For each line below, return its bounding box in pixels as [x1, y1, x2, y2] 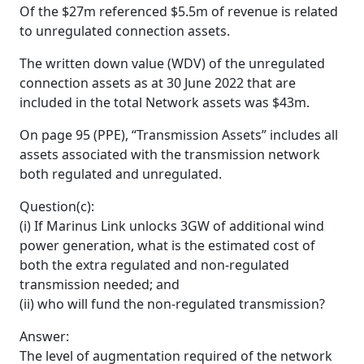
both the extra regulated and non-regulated [19, 255, 289, 274]
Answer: [19, 327, 69, 345]
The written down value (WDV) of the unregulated [19, 54, 325, 72]
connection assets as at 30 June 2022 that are [19, 73, 296, 92]
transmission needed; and [19, 275, 180, 293]
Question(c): [19, 197, 94, 215]
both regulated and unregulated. [19, 164, 222, 183]
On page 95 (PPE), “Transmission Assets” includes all [19, 125, 338, 144]
